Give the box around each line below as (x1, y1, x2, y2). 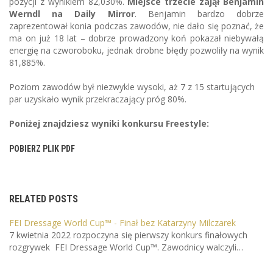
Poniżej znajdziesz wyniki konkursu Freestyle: (9, 118, 209, 130)
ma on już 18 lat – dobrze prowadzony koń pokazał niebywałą (9, 32, 264, 44)
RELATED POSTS (9, 193, 78, 205)
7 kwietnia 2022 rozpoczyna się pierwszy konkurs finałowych (9, 229, 247, 241)
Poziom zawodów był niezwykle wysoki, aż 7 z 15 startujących (9, 81, 255, 93)
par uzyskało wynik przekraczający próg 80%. (9, 93, 186, 105)
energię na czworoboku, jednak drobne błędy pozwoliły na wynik (9, 44, 264, 57)
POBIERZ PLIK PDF (9, 144, 75, 154)
